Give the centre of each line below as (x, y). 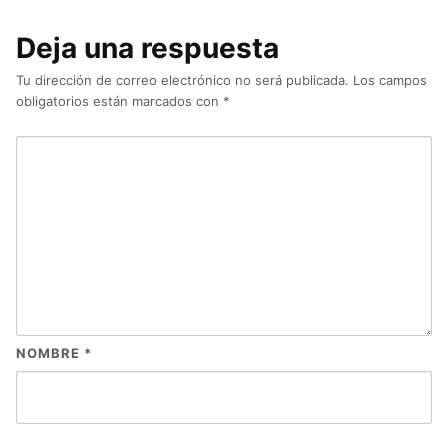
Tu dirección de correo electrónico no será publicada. (182, 80)
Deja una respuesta (147, 48)
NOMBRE (50, 353)
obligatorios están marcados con (119, 101)
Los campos (390, 80)
